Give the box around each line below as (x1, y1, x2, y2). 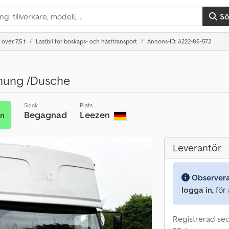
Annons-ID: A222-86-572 (147, 37, 211, 45)
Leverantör (173, 141, 221, 154)
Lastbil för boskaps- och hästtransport (36, 37, 137, 45)
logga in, (181, 185, 214, 195)
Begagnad (24, 109, 67, 121)
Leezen (79, 109, 112, 121)
